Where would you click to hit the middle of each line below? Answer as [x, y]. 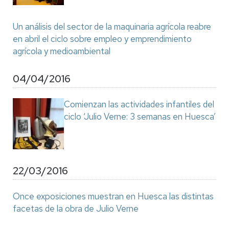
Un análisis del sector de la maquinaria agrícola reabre [112, 27]
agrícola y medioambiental [62, 51]
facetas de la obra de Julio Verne [76, 209]
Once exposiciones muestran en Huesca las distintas [113, 196]
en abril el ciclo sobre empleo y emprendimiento [102, 39]
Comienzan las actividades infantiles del [139, 104]
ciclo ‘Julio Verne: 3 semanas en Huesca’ [140, 117]
